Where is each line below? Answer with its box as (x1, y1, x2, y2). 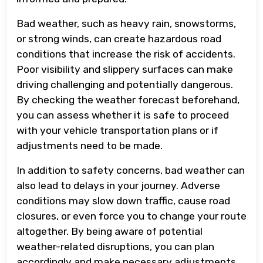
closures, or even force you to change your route (16, 210, 247, 222)
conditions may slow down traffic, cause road (16, 194, 230, 207)
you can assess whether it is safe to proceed (16, 109, 229, 121)
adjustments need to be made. (16, 139, 163, 151)
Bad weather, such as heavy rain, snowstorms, (16, 17, 236, 29)
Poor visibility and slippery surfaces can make (16, 63, 233, 75)
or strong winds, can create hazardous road (16, 32, 221, 45)
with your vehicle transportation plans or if (16, 124, 218, 136)
